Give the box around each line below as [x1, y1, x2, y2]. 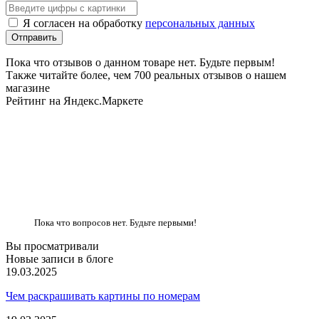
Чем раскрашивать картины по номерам [6, 289, 200, 302]
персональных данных [145, 16, 255, 29]
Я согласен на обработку [23, 16, 145, 29]
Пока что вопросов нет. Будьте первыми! [34, 216, 197, 228]
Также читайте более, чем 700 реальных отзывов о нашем [6, 68, 286, 81]
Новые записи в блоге [6, 252, 113, 265]
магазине [6, 81, 50, 94]
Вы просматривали [6, 239, 99, 252]
